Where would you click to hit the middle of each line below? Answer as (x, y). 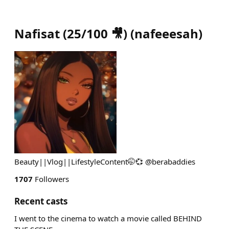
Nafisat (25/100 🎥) (71, 33)
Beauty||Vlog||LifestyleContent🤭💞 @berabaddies (105, 162)
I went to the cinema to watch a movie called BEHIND (108, 218)
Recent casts (41, 201)
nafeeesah (166, 33)
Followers (51, 179)
